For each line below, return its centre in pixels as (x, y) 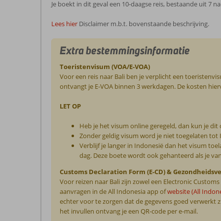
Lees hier (64, 24)
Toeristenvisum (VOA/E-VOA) (105, 66)
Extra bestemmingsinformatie (125, 50)
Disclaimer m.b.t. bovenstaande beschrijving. (144, 24)
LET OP (71, 106)
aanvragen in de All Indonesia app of (114, 191)
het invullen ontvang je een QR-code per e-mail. (129, 211)
